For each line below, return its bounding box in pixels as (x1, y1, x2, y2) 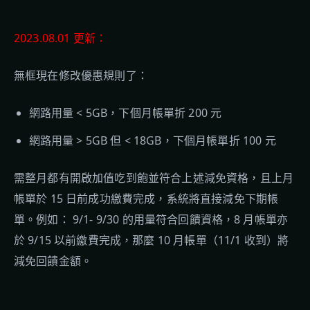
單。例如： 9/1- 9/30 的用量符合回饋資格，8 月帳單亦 (14, 212, 289, 227)
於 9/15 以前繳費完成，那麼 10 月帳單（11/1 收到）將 (14, 232, 289, 248)
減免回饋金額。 (14, 253, 93, 268)
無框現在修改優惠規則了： (14, 68, 148, 83)
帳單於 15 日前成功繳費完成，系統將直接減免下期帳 (14, 191, 279, 206)
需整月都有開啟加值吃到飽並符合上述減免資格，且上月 (14, 170, 294, 185)
